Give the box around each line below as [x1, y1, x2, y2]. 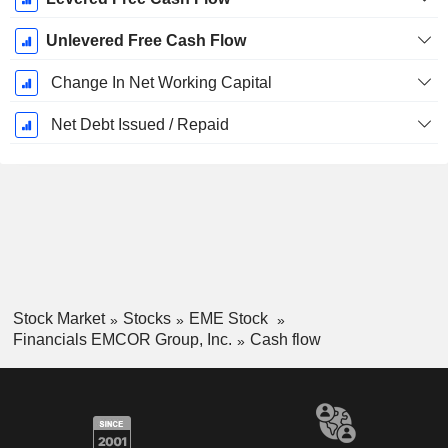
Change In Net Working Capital [50, 74, 272, 92]
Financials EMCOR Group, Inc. [12, 330, 232, 348]
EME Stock [188, 310, 272, 328]
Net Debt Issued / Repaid [50, 116, 229, 134]
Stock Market [12, 310, 105, 328]
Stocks [122, 310, 171, 328]
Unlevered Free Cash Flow [45, 32, 246, 50]
